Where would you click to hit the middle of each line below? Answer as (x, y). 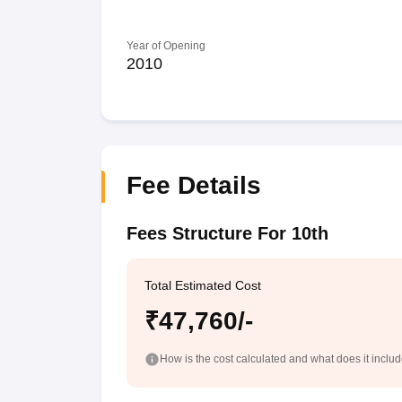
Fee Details (193, 185)
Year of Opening (166, 46)
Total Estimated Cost (202, 285)
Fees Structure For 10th (227, 233)
